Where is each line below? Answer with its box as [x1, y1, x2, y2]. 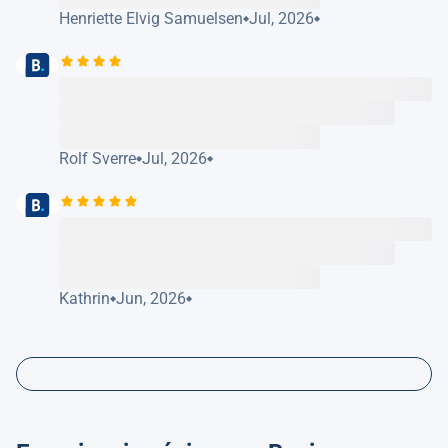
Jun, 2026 [116, 288, 187, 308]
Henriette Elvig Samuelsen [59, 8, 244, 28]
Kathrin [59, 288, 111, 308]
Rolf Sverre [59, 148, 137, 168]
